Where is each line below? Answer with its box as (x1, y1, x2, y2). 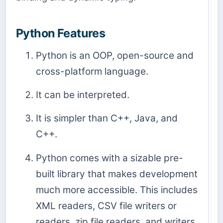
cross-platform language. (36, 66, 148, 78)
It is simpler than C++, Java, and (36, 112, 178, 124)
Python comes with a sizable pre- (36, 152, 183, 164)
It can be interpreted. (36, 89, 129, 101)
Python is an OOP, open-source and (36, 50, 194, 62)
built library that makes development (36, 168, 198, 180)
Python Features (16, 26, 106, 41)
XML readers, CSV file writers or (36, 200, 177, 212)
